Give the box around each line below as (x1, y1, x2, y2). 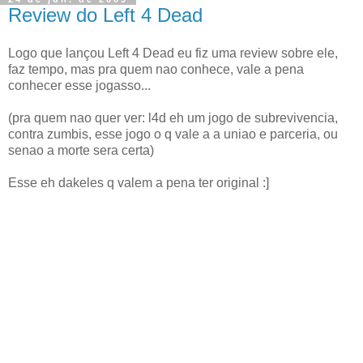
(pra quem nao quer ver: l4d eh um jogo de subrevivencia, (8, 111, 338, 126)
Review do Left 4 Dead (8, 3, 203, 26)
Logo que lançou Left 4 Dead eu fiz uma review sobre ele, (8, 46, 338, 61)
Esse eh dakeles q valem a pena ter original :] (8, 176, 269, 190)
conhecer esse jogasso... (8, 79, 151, 93)
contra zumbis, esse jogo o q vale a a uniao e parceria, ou (8, 127, 338, 142)
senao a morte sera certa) (8, 143, 154, 158)
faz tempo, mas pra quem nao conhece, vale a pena (8, 62, 304, 77)
